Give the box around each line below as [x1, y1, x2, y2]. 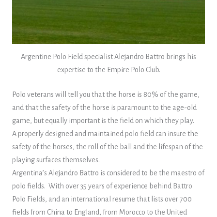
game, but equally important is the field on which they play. [12, 117, 194, 124]
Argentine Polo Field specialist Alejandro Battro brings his [21, 53, 196, 61]
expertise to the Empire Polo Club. [57, 66, 160, 74]
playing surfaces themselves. [12, 156, 100, 164]
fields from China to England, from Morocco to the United [12, 208, 187, 216]
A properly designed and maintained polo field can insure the [12, 130, 198, 138]
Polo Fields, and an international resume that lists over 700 [12, 195, 192, 203]
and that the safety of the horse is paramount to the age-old [12, 104, 197, 111]
